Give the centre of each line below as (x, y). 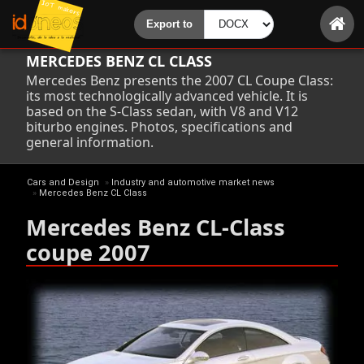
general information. (90, 142)
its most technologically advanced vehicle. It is (167, 96)
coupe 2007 (88, 252)
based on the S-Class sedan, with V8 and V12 (162, 111)
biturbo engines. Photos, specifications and (159, 127)
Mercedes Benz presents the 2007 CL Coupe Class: (180, 80)
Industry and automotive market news (193, 182)
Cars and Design (63, 182)
